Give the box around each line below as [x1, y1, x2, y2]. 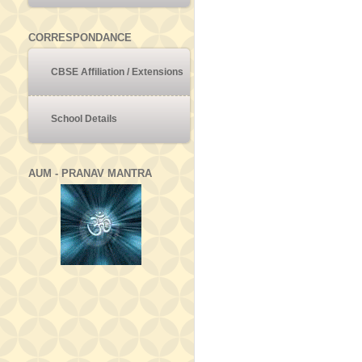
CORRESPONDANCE [28, 31, 132, 44]
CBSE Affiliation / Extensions [51, 65, 183, 78]
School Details [51, 113, 117, 125]
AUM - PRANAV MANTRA [28, 166, 152, 179]
